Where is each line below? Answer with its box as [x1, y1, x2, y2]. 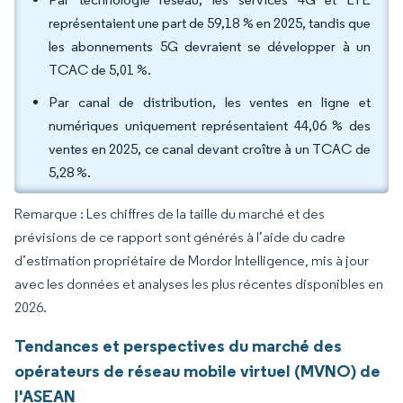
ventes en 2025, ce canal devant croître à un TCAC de [49, 140, 371, 157]
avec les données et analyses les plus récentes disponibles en [14, 275, 383, 292]
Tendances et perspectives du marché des [14, 335, 342, 356]
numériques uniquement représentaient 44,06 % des [49, 117, 371, 134]
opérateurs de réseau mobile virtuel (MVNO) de [14, 360, 381, 381]
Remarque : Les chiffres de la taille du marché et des [14, 205, 325, 222]
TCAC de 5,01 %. [49, 61, 157, 78]
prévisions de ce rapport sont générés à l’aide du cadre [14, 228, 345, 246]
